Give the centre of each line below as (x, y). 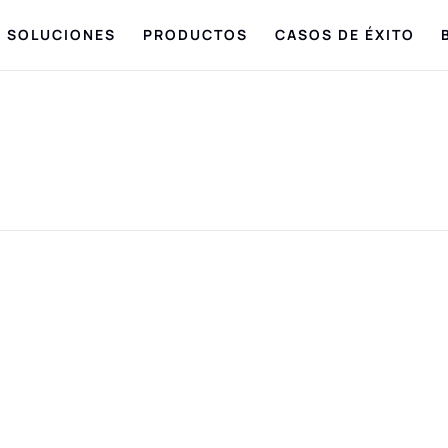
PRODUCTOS (195, 34)
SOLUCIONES (61, 34)
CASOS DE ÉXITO (344, 34)
